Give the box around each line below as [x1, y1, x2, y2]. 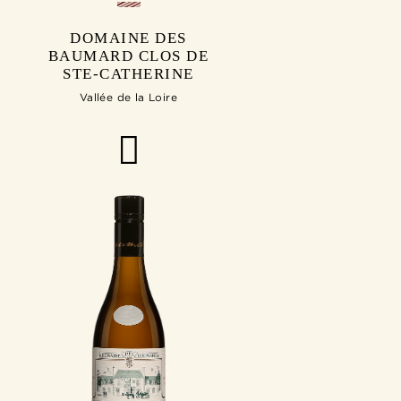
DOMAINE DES [70, 30, 187, 47]
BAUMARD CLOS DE [47, 47, 209, 65]
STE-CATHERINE [63, 65, 194, 83]
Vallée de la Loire [79, 91, 178, 104]
